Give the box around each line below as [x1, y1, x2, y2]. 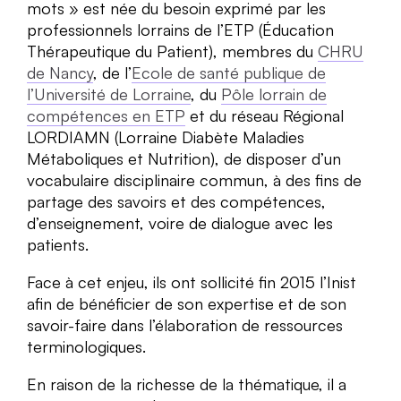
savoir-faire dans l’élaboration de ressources [27, 314, 343, 335]
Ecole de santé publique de [132, 62, 326, 82]
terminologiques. [27, 336, 146, 356]
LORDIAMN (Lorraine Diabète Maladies [27, 126, 304, 147]
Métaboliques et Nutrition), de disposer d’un [27, 148, 341, 168]
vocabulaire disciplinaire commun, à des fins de [27, 169, 362, 190]
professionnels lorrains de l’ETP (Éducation [27, 19, 334, 39]
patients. [27, 234, 89, 254]
